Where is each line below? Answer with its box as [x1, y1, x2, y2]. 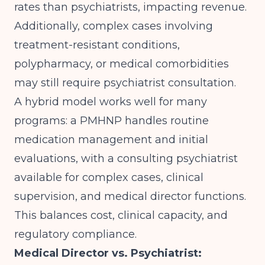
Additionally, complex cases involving [14, 20, 213, 33]
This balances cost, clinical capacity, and [14, 209, 228, 222]
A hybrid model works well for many [14, 95, 207, 108]
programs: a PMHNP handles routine [14, 114, 209, 127]
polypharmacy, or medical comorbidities [14, 57, 229, 70]
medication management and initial [14, 133, 208, 146]
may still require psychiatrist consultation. [14, 76, 236, 89]
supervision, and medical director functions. [14, 190, 246, 203]
